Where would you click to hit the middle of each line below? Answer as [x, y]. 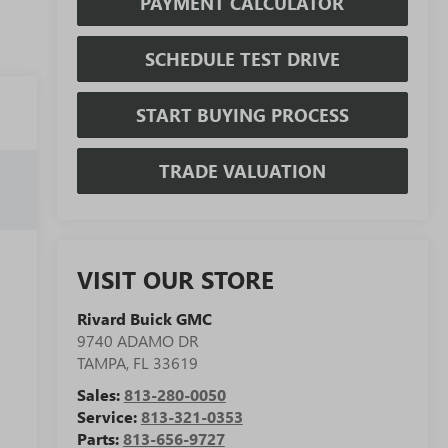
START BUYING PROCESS [242, 114]
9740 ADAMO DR [137, 341]
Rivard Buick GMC [144, 319]
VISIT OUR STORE [175, 279]
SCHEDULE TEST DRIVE [242, 58]
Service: [108, 417]
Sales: [100, 395]
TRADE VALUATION [242, 170]
